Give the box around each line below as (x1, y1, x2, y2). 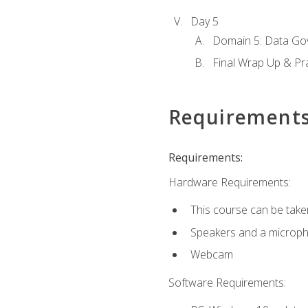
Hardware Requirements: (168, 174, 291, 190)
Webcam (190, 247, 233, 263)
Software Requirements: (168, 274, 286, 290)
